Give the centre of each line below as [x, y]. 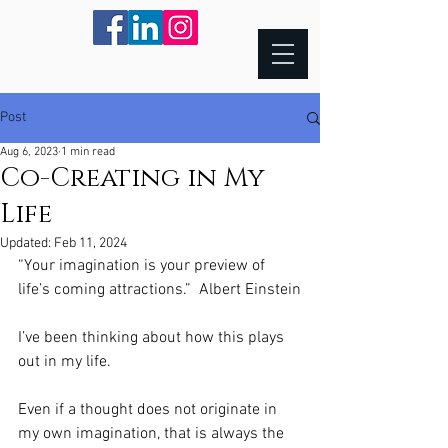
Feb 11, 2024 [90, 243]
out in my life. [68, 362]
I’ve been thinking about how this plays [153, 338]
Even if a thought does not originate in [149, 410]
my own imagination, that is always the [153, 434]
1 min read [88, 152]
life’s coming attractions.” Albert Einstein [159, 290]
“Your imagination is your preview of [143, 266]
